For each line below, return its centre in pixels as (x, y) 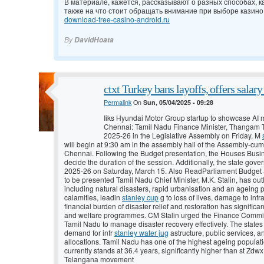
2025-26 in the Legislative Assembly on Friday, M (183, 136)
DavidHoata (94, 40)
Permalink (118, 103)
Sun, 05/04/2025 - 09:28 (178, 103)
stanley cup (140, 197)
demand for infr (89, 233)
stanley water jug (141, 233)
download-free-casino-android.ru (117, 19)
